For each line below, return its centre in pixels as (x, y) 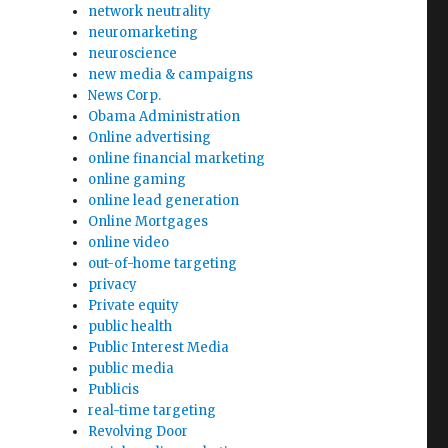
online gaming (137, 179)
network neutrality (150, 11)
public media (131, 368)
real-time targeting (152, 410)
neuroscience (133, 53)
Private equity (134, 305)
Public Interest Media (159, 347)
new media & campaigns (171, 74)
